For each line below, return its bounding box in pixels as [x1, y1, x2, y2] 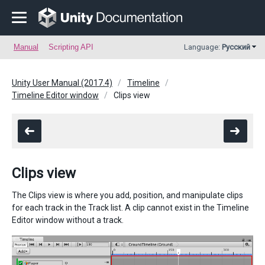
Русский [222, 43, 250, 51]
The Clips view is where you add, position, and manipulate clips [12, 190, 243, 200]
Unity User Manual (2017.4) [12, 78, 112, 88]
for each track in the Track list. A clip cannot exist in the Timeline [12, 203, 249, 212]
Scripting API [49, 43, 93, 51]
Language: [184, 43, 222, 51]
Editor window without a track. [12, 215, 124, 225]
